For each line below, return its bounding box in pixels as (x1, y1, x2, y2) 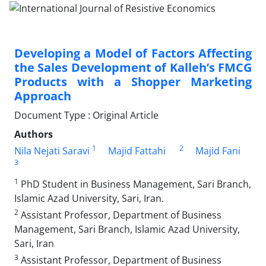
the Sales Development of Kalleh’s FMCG (14, 59, 252, 75)
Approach (14, 87, 71, 104)
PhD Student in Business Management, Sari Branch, (18, 177, 251, 191)
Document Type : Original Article (14, 108, 159, 122)
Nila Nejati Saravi (14, 144, 90, 157)
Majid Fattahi (108, 144, 166, 157)
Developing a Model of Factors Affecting (14, 45, 252, 61)
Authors (14, 127, 53, 141)
